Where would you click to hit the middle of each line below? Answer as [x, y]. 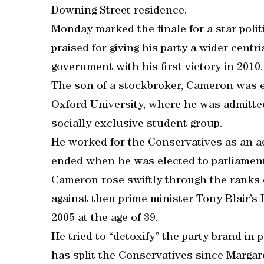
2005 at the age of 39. [105, 219]
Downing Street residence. [119, 11]
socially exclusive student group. [137, 124]
